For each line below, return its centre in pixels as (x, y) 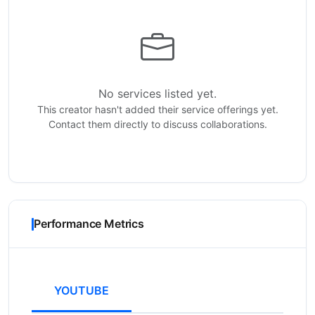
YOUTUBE (82, 290)
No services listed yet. (157, 94)
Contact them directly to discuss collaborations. (157, 124)
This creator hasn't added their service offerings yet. (157, 109)
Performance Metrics (89, 224)
